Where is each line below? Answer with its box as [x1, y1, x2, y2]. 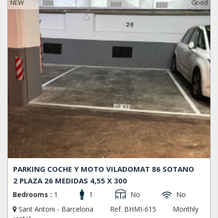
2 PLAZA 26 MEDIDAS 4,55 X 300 [13, 175, 127, 185]
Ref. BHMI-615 [110, 204, 156, 214]
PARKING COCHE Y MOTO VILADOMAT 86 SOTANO [13, 163, 195, 174]
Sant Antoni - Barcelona [17, 204, 95, 214]
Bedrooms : [13, 189, 52, 199]
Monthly [173, 204, 199, 214]
